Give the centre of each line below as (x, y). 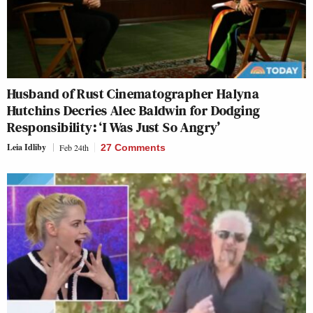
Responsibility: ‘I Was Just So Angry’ (114, 127)
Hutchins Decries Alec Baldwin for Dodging (134, 110)
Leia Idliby (27, 147)
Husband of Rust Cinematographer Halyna (133, 93)
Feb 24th (74, 147)
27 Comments (133, 147)
